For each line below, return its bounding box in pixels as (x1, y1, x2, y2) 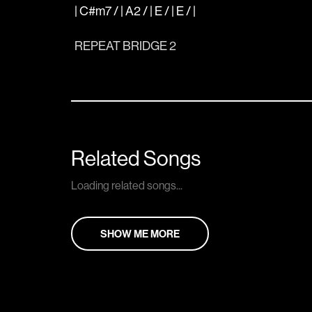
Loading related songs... (71, 178, 182, 192)
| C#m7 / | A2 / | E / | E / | (75, 2, 198, 19)
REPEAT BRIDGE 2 (75, 37, 176, 54)
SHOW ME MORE (100, 227, 180, 241)
